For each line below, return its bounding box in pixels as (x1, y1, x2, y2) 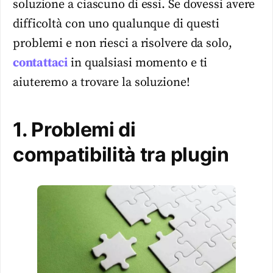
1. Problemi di (13, 118, 136, 142)
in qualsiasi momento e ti (68, 55, 208, 71)
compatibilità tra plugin (13, 143, 229, 167)
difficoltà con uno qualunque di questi (13, 16, 220, 32)
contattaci (13, 55, 68, 71)
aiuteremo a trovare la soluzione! (13, 75, 190, 91)
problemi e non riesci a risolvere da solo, (13, 36, 232, 52)
